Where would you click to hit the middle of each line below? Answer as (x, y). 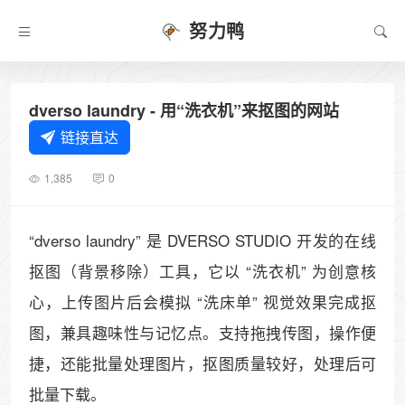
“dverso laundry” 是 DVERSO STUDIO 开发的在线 (202, 240)
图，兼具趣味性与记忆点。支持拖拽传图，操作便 (202, 332)
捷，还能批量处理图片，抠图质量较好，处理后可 (202, 363)
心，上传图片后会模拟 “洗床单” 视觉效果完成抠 (202, 301)
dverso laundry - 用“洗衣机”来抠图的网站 (184, 110)
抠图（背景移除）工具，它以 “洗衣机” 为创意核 (202, 271)
